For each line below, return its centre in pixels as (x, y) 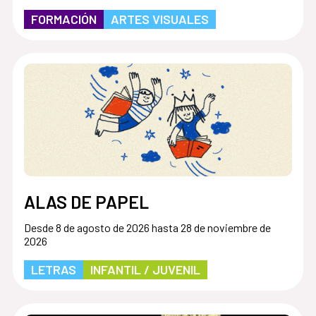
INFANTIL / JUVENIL (145, 270)
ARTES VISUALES (159, 19)
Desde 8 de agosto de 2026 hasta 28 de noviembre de (147, 228)
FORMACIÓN (63, 19)
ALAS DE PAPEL (86, 202)
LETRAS (53, 270)
